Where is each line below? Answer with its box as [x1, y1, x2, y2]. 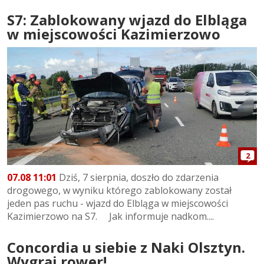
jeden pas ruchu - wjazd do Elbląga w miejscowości [7, 197, 228, 210]
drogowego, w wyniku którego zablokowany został [7, 184, 232, 197]
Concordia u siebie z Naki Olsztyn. [7, 237, 245, 258]
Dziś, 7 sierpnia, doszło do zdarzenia [57, 171, 219, 184]
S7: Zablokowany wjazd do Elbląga [7, 9, 247, 29]
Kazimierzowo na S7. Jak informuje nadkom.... [7, 210, 214, 223]
